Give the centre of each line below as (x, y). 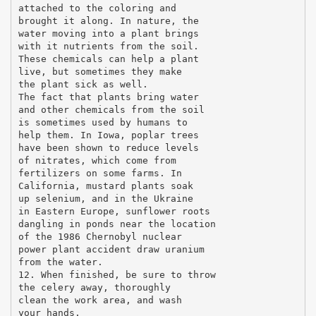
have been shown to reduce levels (108, 147)
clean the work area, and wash (100, 300)
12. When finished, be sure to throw (117, 274)
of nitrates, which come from (97, 160)
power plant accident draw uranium (111, 249)
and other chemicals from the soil (111, 109)
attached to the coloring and (97, 8)
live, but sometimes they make (100, 71)
